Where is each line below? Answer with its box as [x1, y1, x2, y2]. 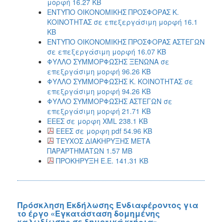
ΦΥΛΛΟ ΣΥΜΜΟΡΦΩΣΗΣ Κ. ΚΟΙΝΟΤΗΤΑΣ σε [47, 76, 193, 86]
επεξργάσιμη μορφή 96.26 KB [47, 66, 151, 76]
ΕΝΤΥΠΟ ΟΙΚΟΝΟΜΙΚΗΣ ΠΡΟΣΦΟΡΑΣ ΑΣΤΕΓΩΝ [47, 36, 205, 47]
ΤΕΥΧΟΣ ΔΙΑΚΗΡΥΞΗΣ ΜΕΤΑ [56, 135, 150, 146]
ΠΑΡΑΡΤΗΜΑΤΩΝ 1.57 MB [47, 145, 132, 156]
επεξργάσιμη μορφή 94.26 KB [47, 86, 151, 96]
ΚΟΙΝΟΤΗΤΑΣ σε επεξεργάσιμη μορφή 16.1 [47, 16, 198, 27]
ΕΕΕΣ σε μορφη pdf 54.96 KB [56, 125, 152, 136]
